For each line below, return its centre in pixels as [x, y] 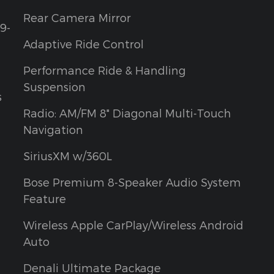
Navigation [53, 130]
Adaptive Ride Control [83, 44]
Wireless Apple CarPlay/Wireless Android [133, 225]
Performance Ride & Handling [105, 70]
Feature [45, 199]
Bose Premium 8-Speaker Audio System [132, 182]
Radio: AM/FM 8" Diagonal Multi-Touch [127, 113]
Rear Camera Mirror [77, 18]
